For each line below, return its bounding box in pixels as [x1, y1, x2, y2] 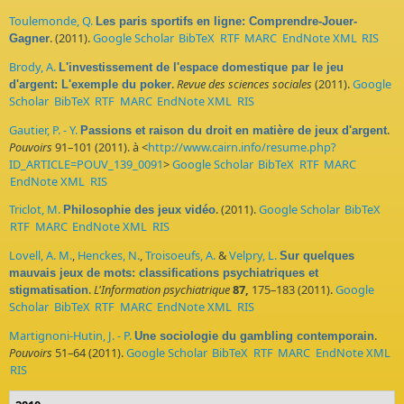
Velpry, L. [229, 247, 277, 264]
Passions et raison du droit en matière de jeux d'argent [80, 123, 387, 137]
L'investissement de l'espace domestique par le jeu [59, 60, 344, 74]
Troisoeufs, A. [145, 247, 216, 264]
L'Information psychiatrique [94, 281, 230, 298]
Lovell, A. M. [9, 247, 72, 264]
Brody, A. [9, 58, 56, 75]
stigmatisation [9, 283, 88, 298]
